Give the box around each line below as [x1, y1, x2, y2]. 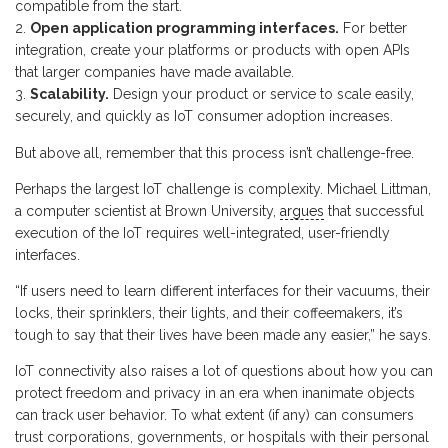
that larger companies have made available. [15, 64, 294, 81]
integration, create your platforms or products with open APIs [15, 42, 410, 59]
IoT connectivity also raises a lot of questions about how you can [15, 363, 433, 380]
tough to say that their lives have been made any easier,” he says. [15, 327, 431, 344]
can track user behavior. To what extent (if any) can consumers [15, 407, 414, 424]
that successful [324, 203, 424, 220]
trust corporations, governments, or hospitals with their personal [15, 429, 429, 446]
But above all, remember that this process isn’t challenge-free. [15, 145, 414, 162]
